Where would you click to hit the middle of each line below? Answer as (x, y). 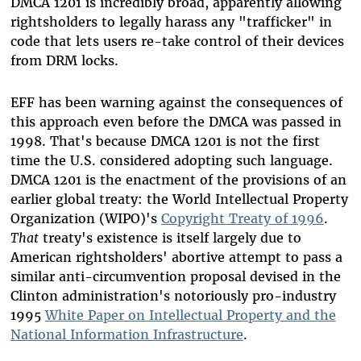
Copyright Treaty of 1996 (242, 219)
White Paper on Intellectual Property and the (190, 315)
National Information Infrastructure (127, 335)
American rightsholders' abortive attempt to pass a (176, 257)
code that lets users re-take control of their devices (177, 41)
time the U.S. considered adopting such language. (171, 161)
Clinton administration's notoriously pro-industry (173, 296)
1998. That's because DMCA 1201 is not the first (165, 141)
